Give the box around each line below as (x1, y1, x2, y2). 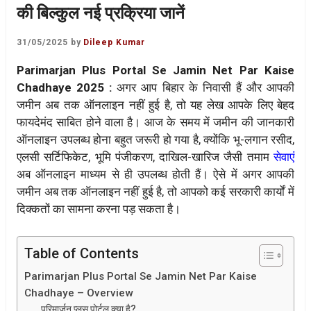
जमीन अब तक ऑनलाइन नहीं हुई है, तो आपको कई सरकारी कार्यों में (17, 185, 294, 199)
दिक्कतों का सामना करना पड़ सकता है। (17, 202, 180, 217)
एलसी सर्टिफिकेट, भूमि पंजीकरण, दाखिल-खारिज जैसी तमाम (17, 150, 274, 165)
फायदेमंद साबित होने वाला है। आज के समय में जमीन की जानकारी (17, 115, 294, 130)
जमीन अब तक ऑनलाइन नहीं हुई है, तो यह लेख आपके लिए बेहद (17, 98, 294, 112)
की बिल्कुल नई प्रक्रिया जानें (17, 3, 185, 23)
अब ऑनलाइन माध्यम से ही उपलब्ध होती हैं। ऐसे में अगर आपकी (17, 167, 294, 182)
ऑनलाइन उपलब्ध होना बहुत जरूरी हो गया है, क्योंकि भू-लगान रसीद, (17, 133, 294, 147)
